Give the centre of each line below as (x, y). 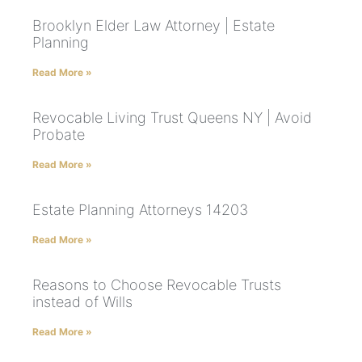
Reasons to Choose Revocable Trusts (157, 285)
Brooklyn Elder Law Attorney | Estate (154, 26)
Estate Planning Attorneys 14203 (140, 210)
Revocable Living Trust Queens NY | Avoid (172, 118)
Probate (59, 135)
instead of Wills (82, 302)
